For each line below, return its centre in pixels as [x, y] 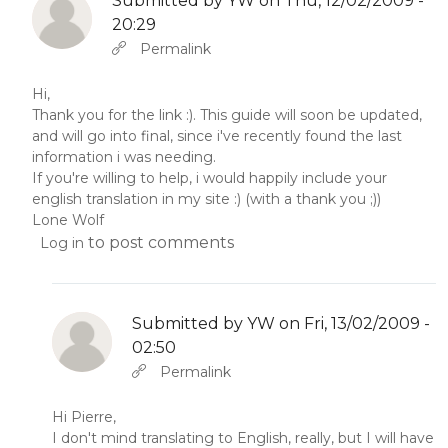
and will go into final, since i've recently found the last [217, 135]
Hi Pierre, [84, 417]
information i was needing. [124, 156]
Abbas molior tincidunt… [189, 45]
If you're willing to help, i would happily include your [209, 177]
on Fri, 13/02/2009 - [352, 323]
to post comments [159, 242]
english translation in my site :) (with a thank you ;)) [206, 198]
